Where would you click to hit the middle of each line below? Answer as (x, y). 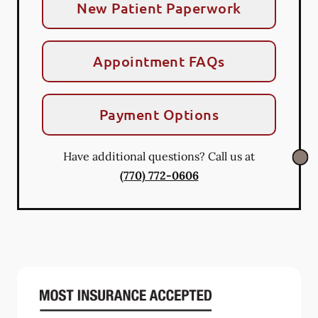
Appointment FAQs (159, 61)
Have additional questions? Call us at (159, 156)
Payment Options (159, 114)
